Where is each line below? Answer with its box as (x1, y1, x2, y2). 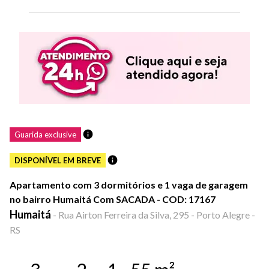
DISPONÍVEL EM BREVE (14, 155, 101, 165)
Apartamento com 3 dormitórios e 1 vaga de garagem (10, 179, 248, 191)
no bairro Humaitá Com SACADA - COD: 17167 (10, 193, 216, 205)
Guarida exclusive (14, 129, 76, 139)
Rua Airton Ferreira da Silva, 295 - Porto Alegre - (58, 209, 255, 221)
